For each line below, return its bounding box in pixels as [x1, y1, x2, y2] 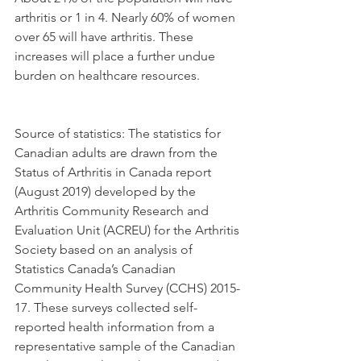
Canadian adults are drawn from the [15, 144, 221, 160]
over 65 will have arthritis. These [15, 28, 197, 44]
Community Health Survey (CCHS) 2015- [15, 280, 240, 296]
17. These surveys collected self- [15, 299, 197, 315]
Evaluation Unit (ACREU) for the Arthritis [15, 222, 243, 238]
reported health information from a [15, 318, 218, 334]
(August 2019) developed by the [15, 183, 199, 199]
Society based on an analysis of [15, 241, 196, 257]
